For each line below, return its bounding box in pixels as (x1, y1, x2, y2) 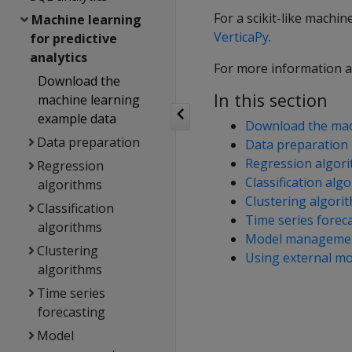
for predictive (30, 30, 118, 47)
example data (37, 110, 116, 127)
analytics (30, 49, 88, 66)
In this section (214, 89, 328, 112)
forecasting (37, 303, 105, 321)
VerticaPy (214, 28, 269, 46)
